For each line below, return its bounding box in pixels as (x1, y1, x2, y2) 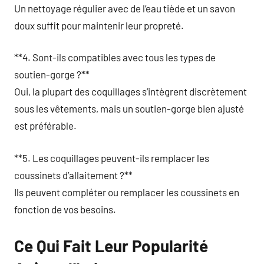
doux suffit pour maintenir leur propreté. (14, 19, 184, 31)
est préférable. (14, 120, 77, 131)
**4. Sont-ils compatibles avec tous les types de (14, 51, 216, 63)
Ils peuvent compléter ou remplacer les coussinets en (14, 186, 239, 198)
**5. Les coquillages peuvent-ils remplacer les (14, 151, 209, 164)
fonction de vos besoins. (14, 203, 116, 215)
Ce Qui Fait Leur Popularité (14, 235, 208, 256)
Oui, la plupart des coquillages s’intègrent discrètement (14, 85, 247, 97)
